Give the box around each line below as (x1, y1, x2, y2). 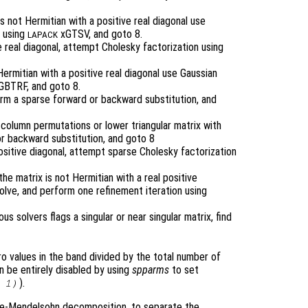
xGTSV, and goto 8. (58, 27, 142, 41)
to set (169, 263, 199, 276)
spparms (132, 263, 169, 276)
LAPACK (27, 30, 58, 41)
